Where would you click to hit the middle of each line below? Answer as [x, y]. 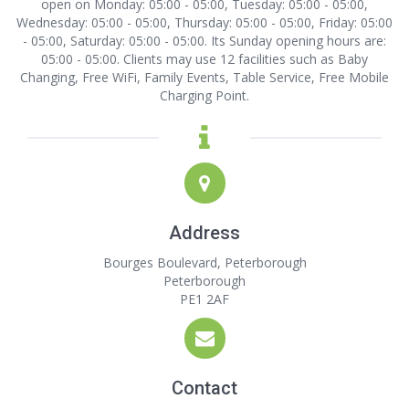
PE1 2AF [204, 299]
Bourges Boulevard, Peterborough [204, 262]
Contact [204, 388]
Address [204, 233]
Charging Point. [204, 95]
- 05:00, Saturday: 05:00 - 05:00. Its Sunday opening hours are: [204, 41]
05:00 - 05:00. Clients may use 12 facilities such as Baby [204, 59]
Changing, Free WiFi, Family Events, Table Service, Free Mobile [204, 77]
